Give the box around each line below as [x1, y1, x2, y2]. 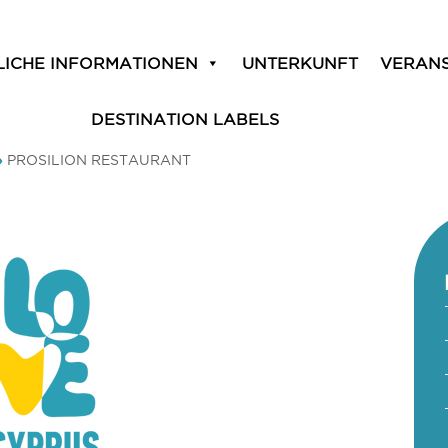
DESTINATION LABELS [91, 110, 280, 128]
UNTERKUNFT [242, 54, 359, 72]
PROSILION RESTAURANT [7, 152, 191, 168]
